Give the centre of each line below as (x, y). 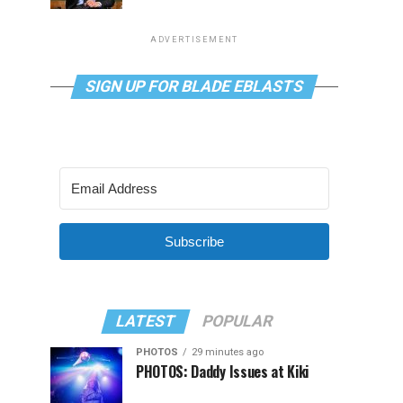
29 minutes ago (228, 352)
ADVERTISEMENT (194, 40)
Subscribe (194, 242)
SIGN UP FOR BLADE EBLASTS (194, 86)
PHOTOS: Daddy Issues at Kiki (223, 372)
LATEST (146, 321)
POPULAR (237, 321)
